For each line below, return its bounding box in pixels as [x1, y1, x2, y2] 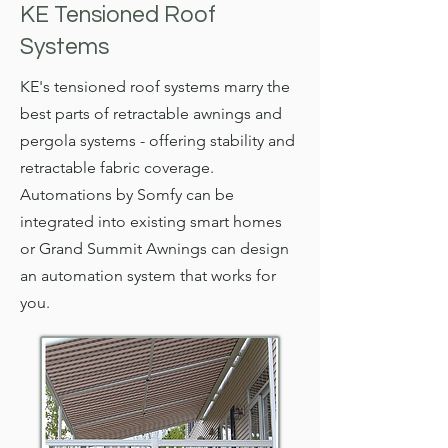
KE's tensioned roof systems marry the [19, 77, 290, 96]
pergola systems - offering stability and [19, 131, 295, 150]
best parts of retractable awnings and [19, 104, 282, 123]
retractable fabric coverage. [19, 158, 214, 177]
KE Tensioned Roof [19, 3, 216, 27]
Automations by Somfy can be [19, 185, 234, 204]
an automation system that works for [19, 266, 276, 285]
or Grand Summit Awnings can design [19, 239, 289, 258]
